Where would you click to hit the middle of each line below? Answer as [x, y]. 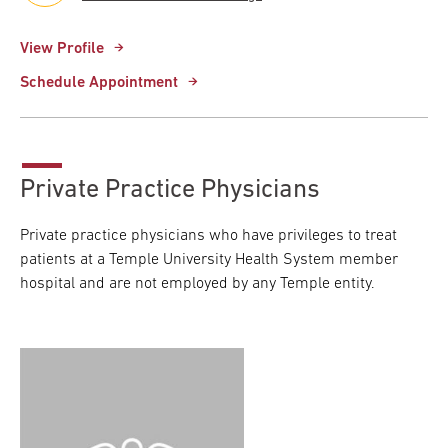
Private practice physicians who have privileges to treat [208, 235]
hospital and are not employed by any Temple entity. [197, 283]
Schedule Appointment [99, 82]
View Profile [62, 48]
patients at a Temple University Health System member [209, 259]
